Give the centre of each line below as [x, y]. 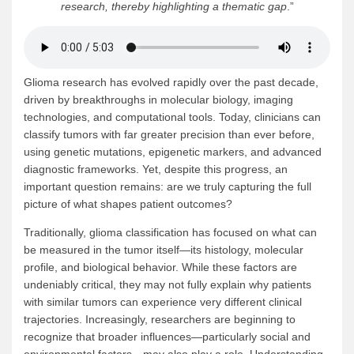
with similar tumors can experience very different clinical [163, 302]
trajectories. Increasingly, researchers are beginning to [160, 320]
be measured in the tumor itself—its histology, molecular [164, 250]
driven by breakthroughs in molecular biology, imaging [158, 100]
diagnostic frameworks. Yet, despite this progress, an [156, 169]
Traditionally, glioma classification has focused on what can [170, 233]
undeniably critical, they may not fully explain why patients [168, 285]
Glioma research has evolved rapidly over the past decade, [171, 83]
